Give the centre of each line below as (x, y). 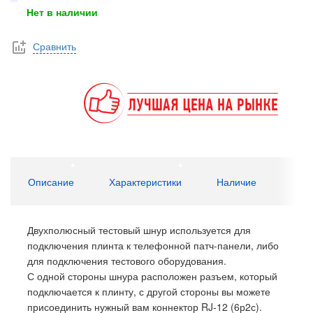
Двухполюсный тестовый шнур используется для (139, 230)
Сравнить (54, 46)
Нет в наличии (62, 12)
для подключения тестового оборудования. (127, 261)
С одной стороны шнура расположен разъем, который (152, 276)
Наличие (236, 182)
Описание (51, 182)
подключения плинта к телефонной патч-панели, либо (153, 246)
